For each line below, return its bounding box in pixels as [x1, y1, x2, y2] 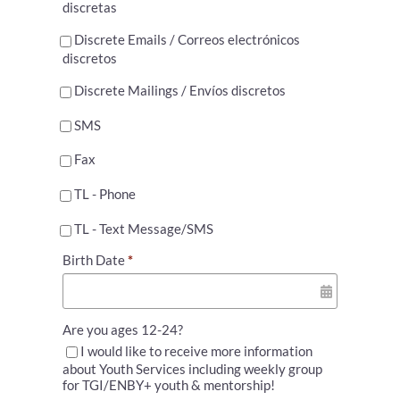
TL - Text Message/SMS [73, 220, 213, 237]
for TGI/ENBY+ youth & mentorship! [62, 377, 275, 394]
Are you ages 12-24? [62, 321, 183, 337]
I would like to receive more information [79, 342, 312, 359]
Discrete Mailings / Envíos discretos [73, 82, 286, 99]
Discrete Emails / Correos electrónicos [73, 31, 300, 48]
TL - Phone [73, 186, 136, 203]
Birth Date [62, 251, 128, 268]
